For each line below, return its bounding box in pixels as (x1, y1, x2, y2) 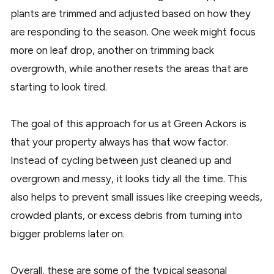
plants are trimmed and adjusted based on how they (10, 7, 251, 20)
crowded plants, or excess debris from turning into (10, 209, 242, 221)
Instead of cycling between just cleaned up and (10, 154, 231, 166)
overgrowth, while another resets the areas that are (10, 62, 248, 75)
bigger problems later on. (10, 227, 127, 240)
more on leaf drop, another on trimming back (10, 43, 214, 56)
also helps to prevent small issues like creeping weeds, (10, 190, 262, 203)
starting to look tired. (10, 80, 109, 93)
